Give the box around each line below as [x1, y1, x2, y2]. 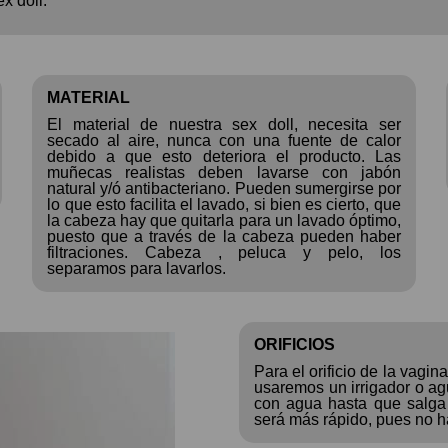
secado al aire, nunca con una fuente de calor [47, 131, 401, 149]
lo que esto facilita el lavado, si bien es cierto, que [47, 195, 401, 213]
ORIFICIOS [254, 335, 335, 353]
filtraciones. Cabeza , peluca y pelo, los [47, 243, 401, 261]
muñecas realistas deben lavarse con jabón [47, 163, 401, 181]
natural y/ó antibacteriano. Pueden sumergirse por [47, 179, 401, 197]
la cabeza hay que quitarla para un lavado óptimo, [47, 211, 401, 229]
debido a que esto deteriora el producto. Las [47, 147, 401, 165]
